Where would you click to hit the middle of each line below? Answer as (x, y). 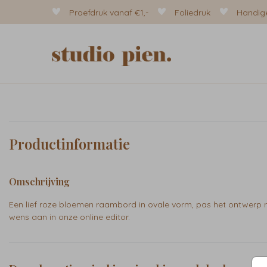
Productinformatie (69, 144)
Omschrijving (39, 181)
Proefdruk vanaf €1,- (109, 13)
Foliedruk (193, 13)
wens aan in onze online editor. (69, 217)
